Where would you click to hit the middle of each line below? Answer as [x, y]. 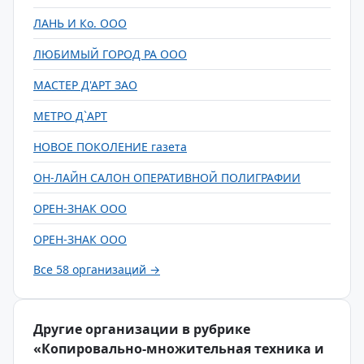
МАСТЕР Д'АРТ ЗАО [85, 85]
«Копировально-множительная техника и [179, 349]
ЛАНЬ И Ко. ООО [80, 23]
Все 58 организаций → [97, 269]
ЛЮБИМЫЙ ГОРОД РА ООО [110, 54]
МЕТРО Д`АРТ [70, 116]
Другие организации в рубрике [142, 329]
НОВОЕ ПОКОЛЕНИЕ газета [110, 147]
